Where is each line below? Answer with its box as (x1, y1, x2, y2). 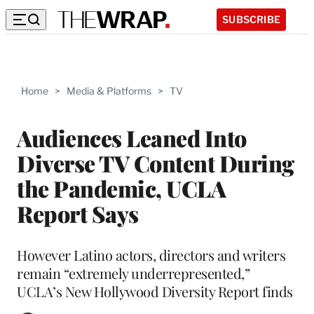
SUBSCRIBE (222, 13, 280, 25)
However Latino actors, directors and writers (17, 245, 285, 264)
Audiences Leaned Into (17, 122, 247, 153)
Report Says (17, 198, 139, 228)
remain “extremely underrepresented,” (17, 263, 250, 282)
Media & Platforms (67, 85, 151, 97)
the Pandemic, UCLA (17, 172, 226, 203)
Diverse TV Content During (17, 147, 294, 178)
